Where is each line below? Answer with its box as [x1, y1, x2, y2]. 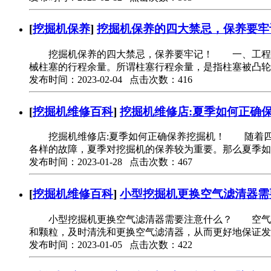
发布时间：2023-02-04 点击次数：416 [29, 74, 192, 85]
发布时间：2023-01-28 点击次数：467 [29, 157, 192, 168]
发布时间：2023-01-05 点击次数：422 [29, 239, 192, 250]
